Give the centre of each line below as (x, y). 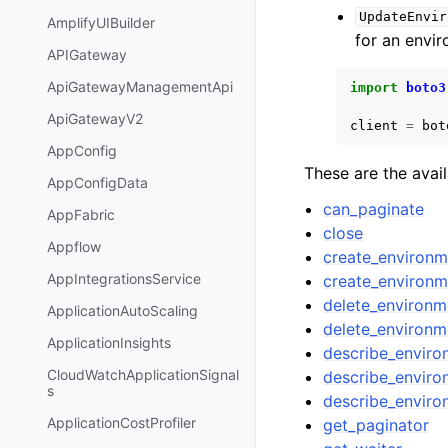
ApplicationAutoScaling (122, 311)
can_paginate (374, 208)
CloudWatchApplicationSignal (143, 375)
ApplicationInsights (109, 343)
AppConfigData (97, 183)
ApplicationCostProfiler (121, 423)
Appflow (74, 247)
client (374, 125)
